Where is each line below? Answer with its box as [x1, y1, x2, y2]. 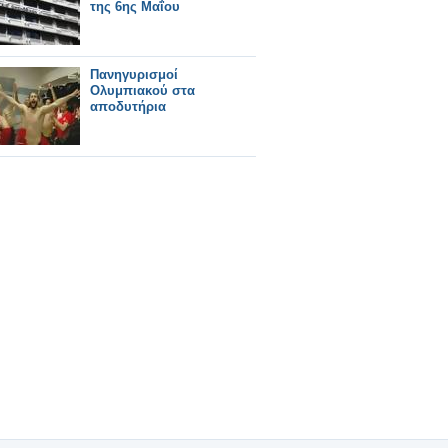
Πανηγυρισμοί [90, 67, 178, 82]
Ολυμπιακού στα [90, 83, 195, 98]
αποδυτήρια [90, 99, 166, 114]
